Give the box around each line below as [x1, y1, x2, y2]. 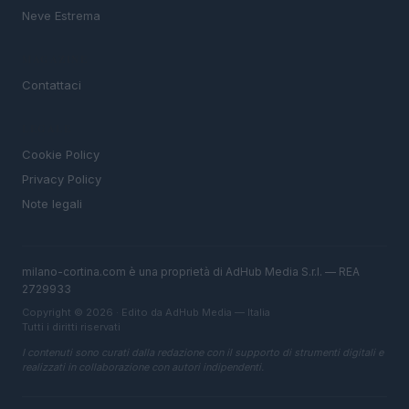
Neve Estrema [22, 8, 100, 24]
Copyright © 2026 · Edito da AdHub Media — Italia [22, 306, 270, 320]
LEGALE [22, 121, 71, 137]
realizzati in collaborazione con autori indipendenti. [22, 361, 264, 374]
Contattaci [22, 78, 81, 93]
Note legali [22, 196, 82, 212]
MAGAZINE [22, 52, 88, 68]
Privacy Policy [22, 172, 101, 187]
